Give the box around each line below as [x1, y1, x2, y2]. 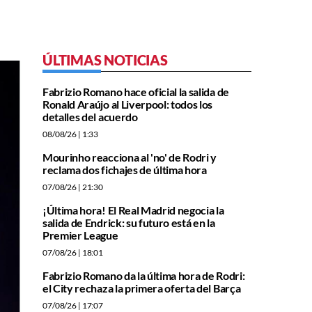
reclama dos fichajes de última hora [42, 163, 207, 177]
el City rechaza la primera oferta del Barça [42, 281, 241, 295]
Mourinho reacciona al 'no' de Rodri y [42, 150, 217, 164]
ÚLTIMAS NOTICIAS [42, 52, 168, 69]
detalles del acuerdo [42, 110, 138, 124]
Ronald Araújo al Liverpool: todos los [42, 97, 213, 111]
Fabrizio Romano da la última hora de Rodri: [42, 269, 245, 283]
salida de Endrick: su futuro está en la [42, 216, 215, 230]
